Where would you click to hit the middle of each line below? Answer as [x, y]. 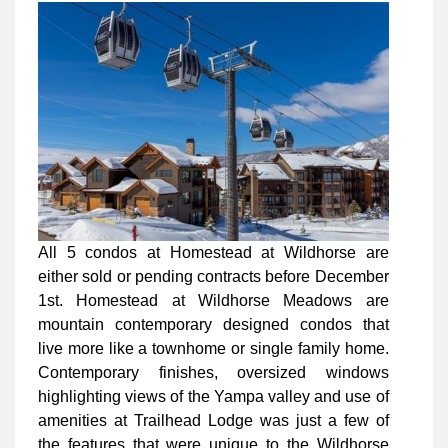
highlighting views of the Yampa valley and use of [213, 396]
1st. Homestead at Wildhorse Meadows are [213, 300]
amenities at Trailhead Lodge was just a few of [213, 420]
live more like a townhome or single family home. [213, 348]
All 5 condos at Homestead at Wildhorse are [213, 252]
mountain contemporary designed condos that [213, 324]
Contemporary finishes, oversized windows [213, 372]
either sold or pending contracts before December [213, 276]
